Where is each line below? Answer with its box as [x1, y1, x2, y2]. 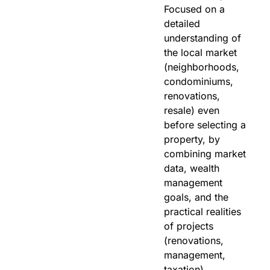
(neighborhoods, [164, 61, 239, 74]
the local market [164, 46, 237, 59]
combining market [164, 148, 246, 160]
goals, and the [164, 191, 228, 204]
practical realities [164, 206, 241, 218]
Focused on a [164, 3, 225, 16]
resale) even [164, 104, 219, 117]
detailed [164, 17, 200, 30]
